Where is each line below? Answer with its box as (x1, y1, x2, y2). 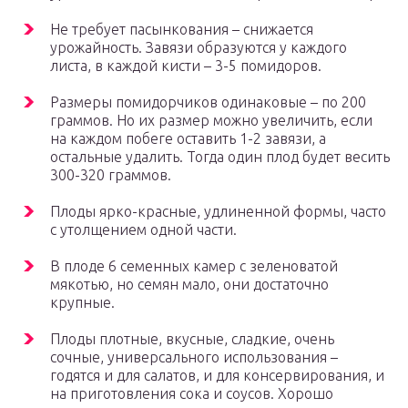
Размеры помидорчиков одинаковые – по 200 (50, 94, 366, 111)
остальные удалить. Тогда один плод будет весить (50, 148, 390, 166)
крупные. (50, 294, 115, 311)
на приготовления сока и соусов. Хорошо (50, 385, 333, 403)
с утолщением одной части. (50, 221, 237, 239)
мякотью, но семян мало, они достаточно (50, 276, 329, 293)
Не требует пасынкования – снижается (50, 21, 313, 38)
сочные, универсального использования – (50, 349, 338, 366)
